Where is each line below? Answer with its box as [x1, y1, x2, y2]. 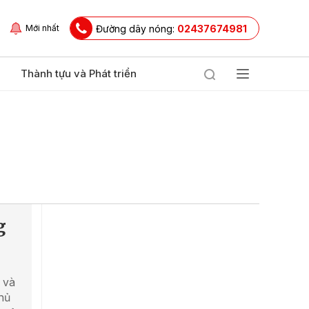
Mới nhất [26, 23, 59, 33]
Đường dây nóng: [96, 22, 177, 34]
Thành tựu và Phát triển [21, 67, 137, 80]
